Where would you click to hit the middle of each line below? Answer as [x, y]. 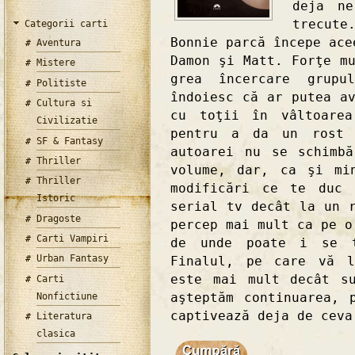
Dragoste [59, 218]
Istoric [56, 198]
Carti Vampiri [73, 239]
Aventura [59, 42]
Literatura [65, 317]
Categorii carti [66, 23]
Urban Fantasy [73, 259]
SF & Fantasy [70, 141]
